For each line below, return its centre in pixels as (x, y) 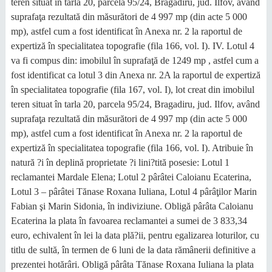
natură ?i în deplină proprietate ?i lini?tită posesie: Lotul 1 (120, 162)
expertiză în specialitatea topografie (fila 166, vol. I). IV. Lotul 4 (132, 46)
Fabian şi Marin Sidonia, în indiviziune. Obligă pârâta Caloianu (132, 206)
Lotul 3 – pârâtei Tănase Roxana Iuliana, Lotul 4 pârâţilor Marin (134, 192)
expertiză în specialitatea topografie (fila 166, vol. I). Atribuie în (132, 148)
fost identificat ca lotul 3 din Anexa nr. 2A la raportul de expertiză (135, 75)
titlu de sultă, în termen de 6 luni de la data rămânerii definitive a (133, 250)
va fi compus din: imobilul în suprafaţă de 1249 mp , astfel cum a (134, 60)
